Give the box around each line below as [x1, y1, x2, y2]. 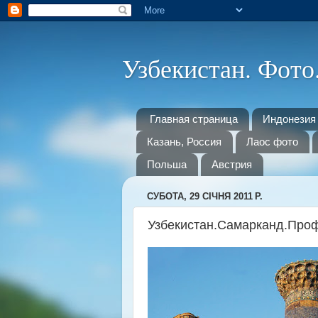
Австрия [211, 158, 252, 171]
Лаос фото [246, 136, 298, 148]
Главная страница [149, 113, 238, 126]
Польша [147, 158, 187, 171]
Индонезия [262, 113, 316, 126]
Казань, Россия [147, 136, 221, 148]
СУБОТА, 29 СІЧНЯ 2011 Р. [147, 191, 263, 202]
